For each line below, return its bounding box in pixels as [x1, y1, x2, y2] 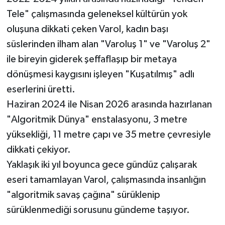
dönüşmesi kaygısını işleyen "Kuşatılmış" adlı [6, 69, 194, 79]
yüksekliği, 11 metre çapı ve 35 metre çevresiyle [6, 129, 211, 140]
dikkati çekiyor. [6, 144, 71, 155]
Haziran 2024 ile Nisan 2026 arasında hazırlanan [6, 99, 212, 109]
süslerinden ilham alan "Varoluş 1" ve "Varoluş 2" [6, 39, 210, 49]
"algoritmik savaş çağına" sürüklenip [6, 189, 160, 200]
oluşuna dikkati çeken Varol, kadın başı [6, 24, 168, 34]
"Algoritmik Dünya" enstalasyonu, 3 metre [6, 114, 187, 125]
